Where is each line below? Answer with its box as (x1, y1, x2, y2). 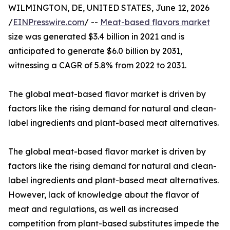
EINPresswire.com (13, 17, 84, 28)
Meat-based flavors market (100, 17, 210, 28)
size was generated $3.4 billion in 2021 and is (8, 31, 184, 42)
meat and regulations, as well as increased (8, 204, 179, 215)
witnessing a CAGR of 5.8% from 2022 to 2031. (8, 60, 186, 71)
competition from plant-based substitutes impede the (8, 218, 219, 229)
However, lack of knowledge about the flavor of (8, 189, 199, 200)
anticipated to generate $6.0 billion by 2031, (8, 46, 182, 56)
